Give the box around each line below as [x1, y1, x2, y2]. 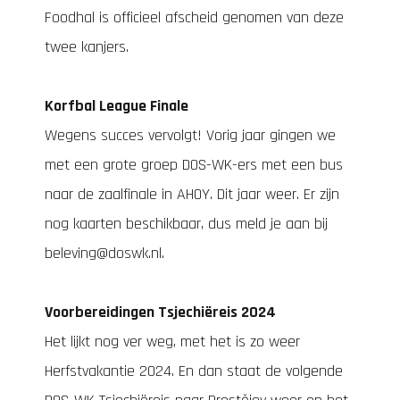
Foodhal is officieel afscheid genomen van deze [45, 7, 344, 28]
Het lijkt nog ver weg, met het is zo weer [45, 331, 300, 352]
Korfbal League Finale [45, 96, 188, 116]
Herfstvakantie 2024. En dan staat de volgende [45, 361, 343, 381]
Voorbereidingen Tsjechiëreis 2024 [45, 302, 276, 322]
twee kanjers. [45, 37, 129, 57]
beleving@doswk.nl [45, 243, 162, 263]
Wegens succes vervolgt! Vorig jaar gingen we [45, 125, 336, 146]
